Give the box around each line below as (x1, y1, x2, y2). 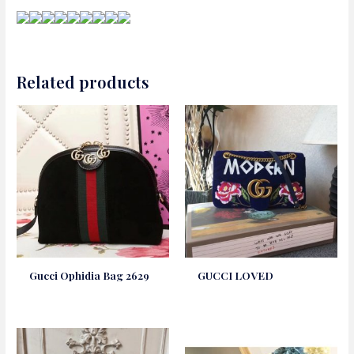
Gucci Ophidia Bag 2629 (29, 268, 150, 283)
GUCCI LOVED (198, 268, 274, 283)
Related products (17, 70, 150, 92)
